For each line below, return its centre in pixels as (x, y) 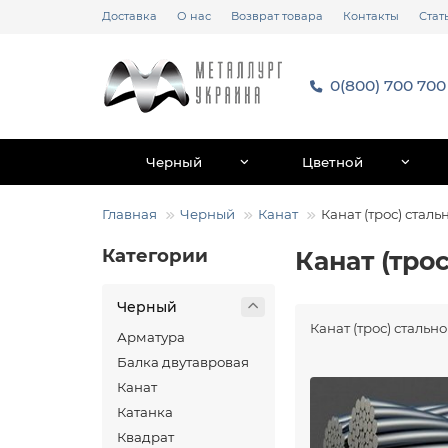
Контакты (371, 16)
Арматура (151, 337)
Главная (129, 214)
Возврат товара (277, 16)
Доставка (129, 16)
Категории (155, 255)
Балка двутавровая (183, 362)
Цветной (332, 162)
